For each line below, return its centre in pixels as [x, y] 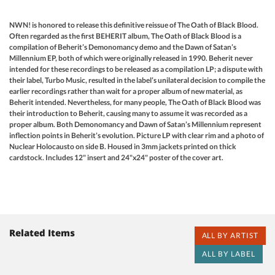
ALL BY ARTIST [230, 235]
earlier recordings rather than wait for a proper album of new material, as [126, 91]
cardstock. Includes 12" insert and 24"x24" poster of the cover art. [116, 157]
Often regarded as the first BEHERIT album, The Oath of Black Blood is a [125, 36]
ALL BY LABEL [229, 254]
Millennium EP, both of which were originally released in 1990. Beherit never [131, 58]
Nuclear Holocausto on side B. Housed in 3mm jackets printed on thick [123, 146]
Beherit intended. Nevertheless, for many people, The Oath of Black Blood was [135, 102]
